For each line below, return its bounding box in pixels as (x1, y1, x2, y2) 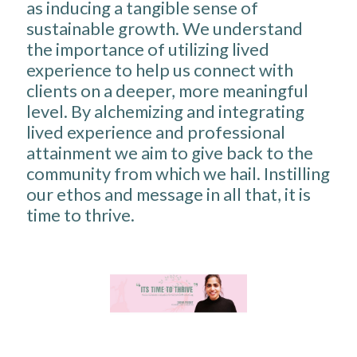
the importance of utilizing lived (25, 37, 269, 60)
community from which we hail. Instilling (25, 162, 330, 184)
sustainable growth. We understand (25, 17, 303, 39)
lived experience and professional (25, 120, 285, 143)
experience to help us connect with (25, 58, 293, 80)
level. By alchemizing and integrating (25, 100, 304, 122)
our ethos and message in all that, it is (25, 182, 311, 205)
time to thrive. (25, 203, 135, 226)
